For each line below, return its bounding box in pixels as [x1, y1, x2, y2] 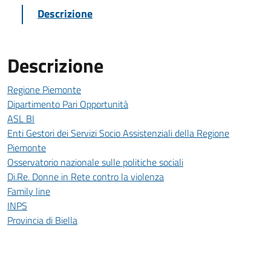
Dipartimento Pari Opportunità [7, 97, 128, 111]
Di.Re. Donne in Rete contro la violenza [7, 169, 164, 184]
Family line [7, 184, 50, 198]
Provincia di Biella [7, 213, 77, 227]
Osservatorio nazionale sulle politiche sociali [7, 155, 183, 169]
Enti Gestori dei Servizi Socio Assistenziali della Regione [7, 126, 229, 140]
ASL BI [7, 111, 34, 126]
